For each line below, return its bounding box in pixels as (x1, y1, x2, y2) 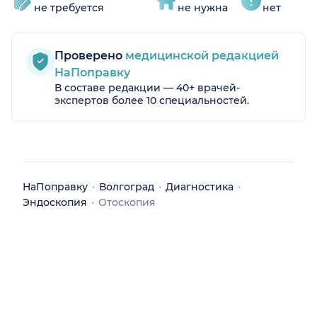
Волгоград (99, 180, 154, 193)
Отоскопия (98, 195, 156, 209)
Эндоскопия (23, 195, 87, 209)
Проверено (54, 48, 122, 62)
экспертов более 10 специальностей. (54, 93, 249, 107)
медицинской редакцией (122, 48, 279, 62)
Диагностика (166, 180, 234, 193)
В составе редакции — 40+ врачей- (54, 81, 240, 94)
